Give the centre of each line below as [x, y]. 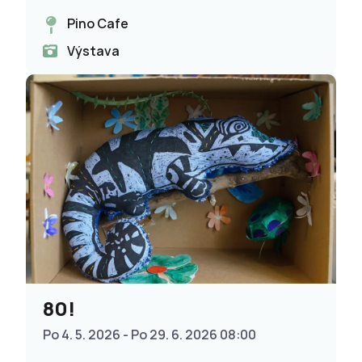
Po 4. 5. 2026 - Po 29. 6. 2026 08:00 [150, 334]
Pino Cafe [98, 23]
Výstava [94, 51]
